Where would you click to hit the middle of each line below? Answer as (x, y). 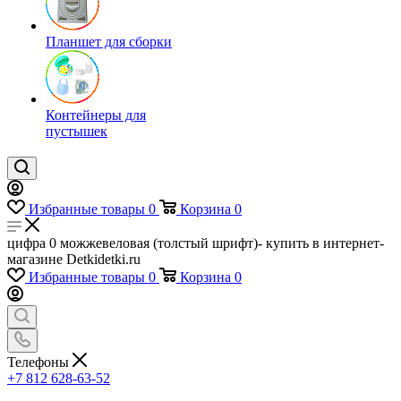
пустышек (77, 131)
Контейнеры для (96, 115)
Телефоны (40, 362)
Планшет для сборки (109, 42)
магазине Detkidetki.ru (74, 259)
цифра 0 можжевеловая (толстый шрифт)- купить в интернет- (196, 243)
